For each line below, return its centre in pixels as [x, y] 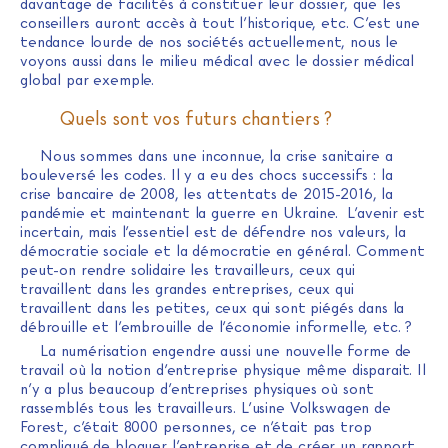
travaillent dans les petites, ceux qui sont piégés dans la [212, 307]
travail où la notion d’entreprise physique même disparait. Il [223, 369]
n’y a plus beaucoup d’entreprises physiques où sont [197, 388]
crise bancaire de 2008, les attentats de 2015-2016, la [206, 193]
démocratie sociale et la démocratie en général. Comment [222, 250]
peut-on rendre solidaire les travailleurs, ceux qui [187, 269]
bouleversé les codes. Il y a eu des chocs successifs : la [206, 174]
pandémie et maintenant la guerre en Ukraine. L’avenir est [223, 212]
